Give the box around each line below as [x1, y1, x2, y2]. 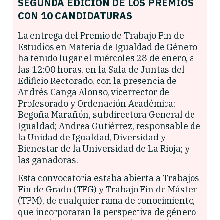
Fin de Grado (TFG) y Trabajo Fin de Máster [18, 184, 197, 195]
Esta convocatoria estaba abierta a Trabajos [18, 172, 199, 184]
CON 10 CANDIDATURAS [18, 8, 132, 22]
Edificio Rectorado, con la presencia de [18, 75, 177, 86]
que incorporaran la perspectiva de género [18, 206, 196, 218]
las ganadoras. [18, 154, 78, 165]
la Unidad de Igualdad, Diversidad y [18, 131, 165, 143]
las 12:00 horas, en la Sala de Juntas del [18, 63, 185, 75]
